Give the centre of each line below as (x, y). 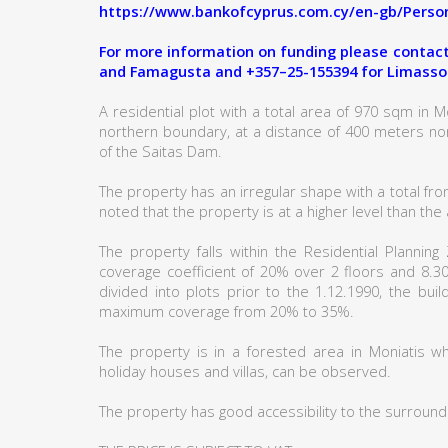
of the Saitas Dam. (160, 151)
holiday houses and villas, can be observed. (245, 371)
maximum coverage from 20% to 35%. (226, 311)
